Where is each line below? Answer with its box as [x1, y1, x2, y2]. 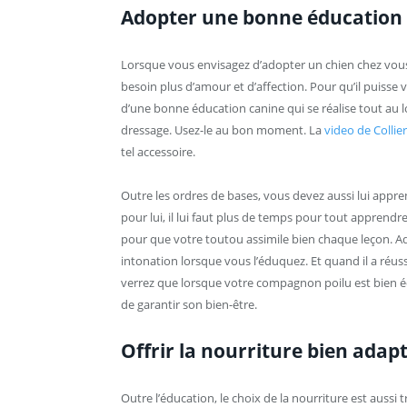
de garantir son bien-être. [121, 296, 257, 313]
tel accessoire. [121, 143, 195, 160]
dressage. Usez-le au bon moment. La [121, 121, 324, 138]
